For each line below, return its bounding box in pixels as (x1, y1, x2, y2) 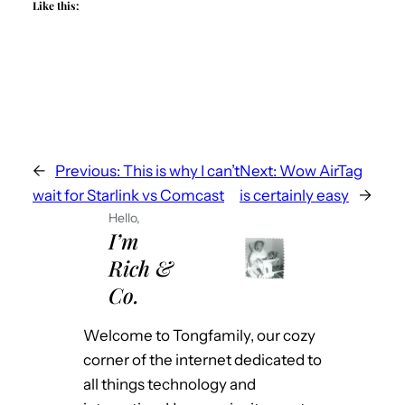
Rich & (108, 253, 173, 282)
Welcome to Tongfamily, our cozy (83, 325, 316, 344)
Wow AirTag (279, 161, 363, 180)
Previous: (55, 161, 120, 180)
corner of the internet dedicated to (83, 350, 322, 369)
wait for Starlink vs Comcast (33, 185, 224, 204)
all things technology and (83, 374, 256, 393)
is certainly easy (240, 185, 349, 204)
